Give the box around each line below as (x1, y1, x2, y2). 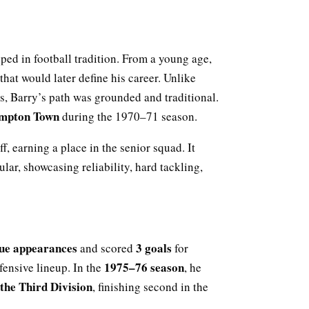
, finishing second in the (92, 278, 208, 295)
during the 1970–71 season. (59, 108, 197, 125)
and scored (77, 239, 136, 256)
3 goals (136, 239, 172, 257)
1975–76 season (104, 258, 184, 276)
